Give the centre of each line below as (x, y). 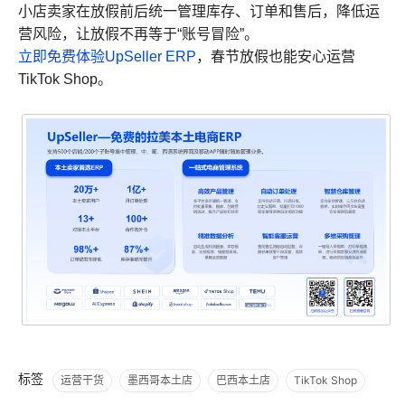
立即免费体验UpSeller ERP (107, 57)
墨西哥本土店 (160, 381)
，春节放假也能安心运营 (276, 57)
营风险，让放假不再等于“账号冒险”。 (138, 34)
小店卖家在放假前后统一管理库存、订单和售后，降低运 (199, 12)
